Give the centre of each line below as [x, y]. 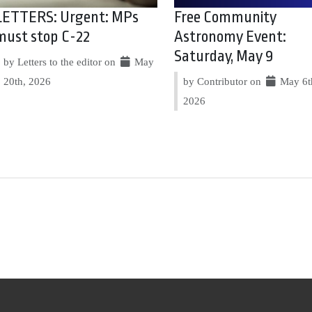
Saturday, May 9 [223, 56]
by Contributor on [223, 81]
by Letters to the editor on [61, 61]
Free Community [225, 17]
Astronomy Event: [230, 37]
